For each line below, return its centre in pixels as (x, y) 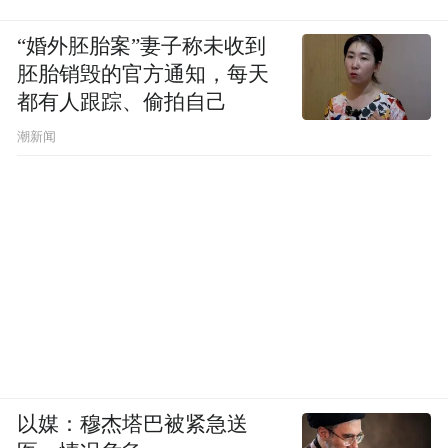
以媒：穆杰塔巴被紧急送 (133, 424)
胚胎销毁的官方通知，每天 (143, 74)
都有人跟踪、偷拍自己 (122, 102)
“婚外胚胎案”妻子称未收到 (142, 46)
